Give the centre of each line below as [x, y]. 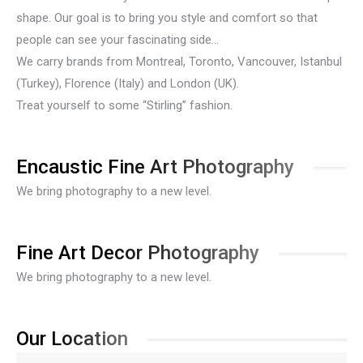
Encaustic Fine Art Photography [155, 167]
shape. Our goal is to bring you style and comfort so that [167, 18]
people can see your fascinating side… [117, 40]
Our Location [72, 339]
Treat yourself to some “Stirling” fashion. [124, 105]
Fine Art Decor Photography [138, 253]
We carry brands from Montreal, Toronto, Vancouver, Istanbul [179, 62]
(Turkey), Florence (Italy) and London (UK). [128, 83]
